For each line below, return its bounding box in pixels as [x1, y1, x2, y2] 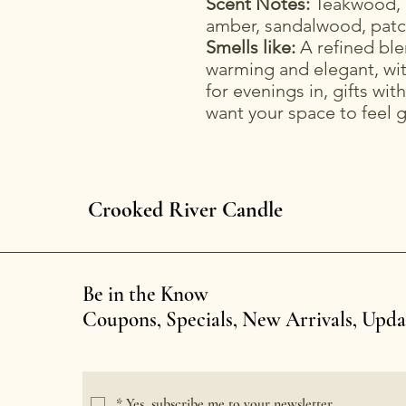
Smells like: [206, 36, 295, 59]
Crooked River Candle [88, 197, 283, 224]
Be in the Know [82, 282, 208, 308]
